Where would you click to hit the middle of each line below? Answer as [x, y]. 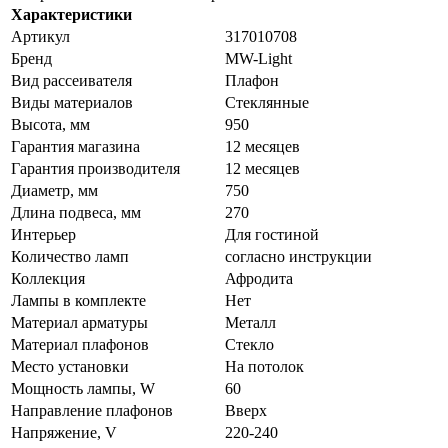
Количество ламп [70, 256]
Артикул [40, 36]
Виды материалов [72, 102]
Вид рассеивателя [71, 80]
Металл [250, 322]
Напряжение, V [64, 432]
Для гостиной [272, 234]
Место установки [70, 366]
